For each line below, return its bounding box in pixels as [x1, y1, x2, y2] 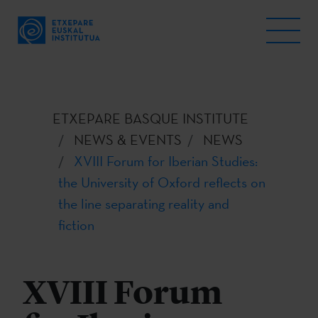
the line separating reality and [58, 194, 229, 213]
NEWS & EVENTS [74, 131, 182, 149]
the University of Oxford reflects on [58, 173, 265, 192]
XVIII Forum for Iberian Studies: [74, 152, 258, 170]
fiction [58, 216, 94, 234]
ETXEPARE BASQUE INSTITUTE [53, 109, 248, 128]
